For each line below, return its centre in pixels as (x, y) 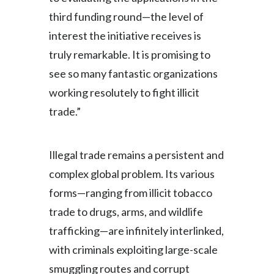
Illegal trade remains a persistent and (136, 155)
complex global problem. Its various (132, 174)
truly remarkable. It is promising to (130, 54)
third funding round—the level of (126, 17)
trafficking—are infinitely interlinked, (136, 231)
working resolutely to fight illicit (124, 92)
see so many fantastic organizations (133, 73)
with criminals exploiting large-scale (133, 250)
